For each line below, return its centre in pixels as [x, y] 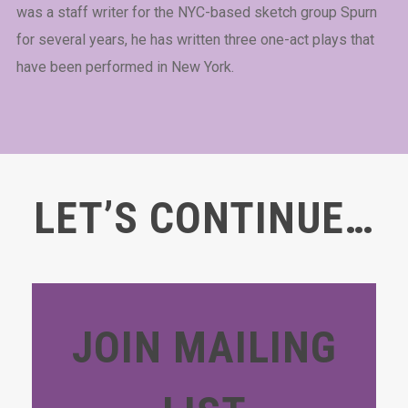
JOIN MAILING [204, 347]
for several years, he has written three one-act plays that [195, 40]
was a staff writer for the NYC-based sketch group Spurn [196, 13]
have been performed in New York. [125, 67]
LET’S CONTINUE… [204, 218]
